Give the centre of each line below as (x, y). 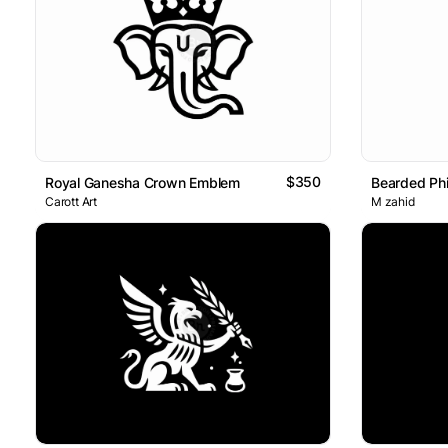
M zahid (393, 202)
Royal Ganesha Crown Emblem (142, 183)
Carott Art (71, 202)
